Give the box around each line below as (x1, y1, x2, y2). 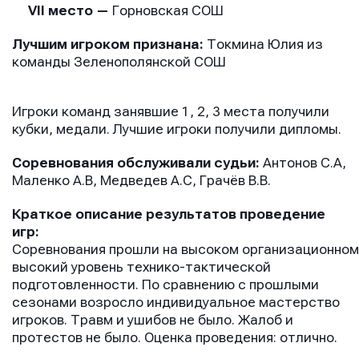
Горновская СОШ (112, 2, 224, 18)
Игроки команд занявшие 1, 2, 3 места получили (12, 103, 329, 119)
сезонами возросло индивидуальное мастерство (12, 294, 340, 310)
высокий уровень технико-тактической (12, 259, 271, 275)
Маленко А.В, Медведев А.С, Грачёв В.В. (12, 172, 277, 188)
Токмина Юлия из (207, 36, 323, 52)
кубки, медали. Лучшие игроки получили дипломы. (12, 121, 345, 137)
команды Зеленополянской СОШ (12, 54, 229, 70)
